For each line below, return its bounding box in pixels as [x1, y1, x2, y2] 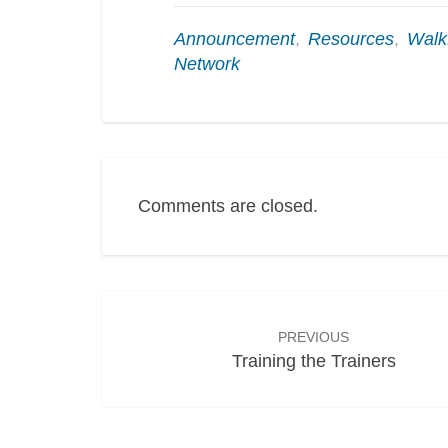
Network [174, 54, 240, 74]
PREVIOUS [278, 329, 350, 345]
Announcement [174, 29, 295, 49]
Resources [308, 29, 394, 49]
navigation [101, 323, 260, 356]
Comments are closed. [138, 196, 318, 216]
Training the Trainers [231, 351, 396, 371]
